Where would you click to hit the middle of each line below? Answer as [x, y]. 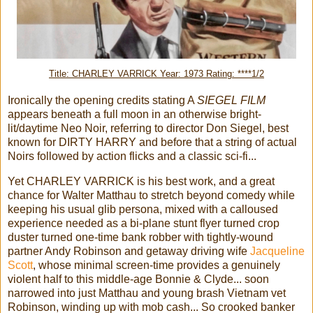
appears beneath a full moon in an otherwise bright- [134, 114]
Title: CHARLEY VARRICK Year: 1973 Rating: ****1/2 [156, 74]
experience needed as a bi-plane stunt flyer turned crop [144, 223]
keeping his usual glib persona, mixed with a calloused [143, 209]
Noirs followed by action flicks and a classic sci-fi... [132, 156]
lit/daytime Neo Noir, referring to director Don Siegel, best [148, 128]
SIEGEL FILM [231, 100]
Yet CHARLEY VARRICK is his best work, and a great [141, 181]
